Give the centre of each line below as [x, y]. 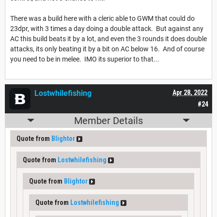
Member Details [108, 120]
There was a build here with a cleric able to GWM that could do [102, 18]
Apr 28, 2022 [190, 92]
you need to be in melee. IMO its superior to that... [85, 59]
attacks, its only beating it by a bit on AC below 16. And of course [107, 49]
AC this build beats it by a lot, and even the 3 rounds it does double [108, 39]
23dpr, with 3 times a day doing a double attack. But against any [107, 28]
